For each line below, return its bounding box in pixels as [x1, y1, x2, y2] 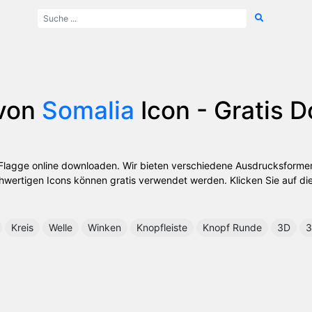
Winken [88, 221, 121, 233]
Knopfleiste [136, 221, 187, 233]
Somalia [41, 95, 134, 125]
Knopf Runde [203, 221, 262, 233]
